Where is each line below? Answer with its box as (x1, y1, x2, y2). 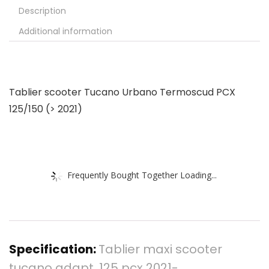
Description (19, 5, 66, 17)
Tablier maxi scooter (98, 241, 222, 258)
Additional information (19, 25, 112, 37)
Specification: (9, 241, 98, 258)
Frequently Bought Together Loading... (67, 169, 217, 180)
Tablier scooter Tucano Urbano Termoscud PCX (9, 85, 235, 99)
